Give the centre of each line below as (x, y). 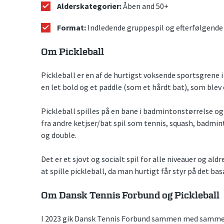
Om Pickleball (72, 52)
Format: (71, 28)
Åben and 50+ (146, 6)
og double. (59, 135)
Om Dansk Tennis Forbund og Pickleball (130, 196)
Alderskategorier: (90, 6)
